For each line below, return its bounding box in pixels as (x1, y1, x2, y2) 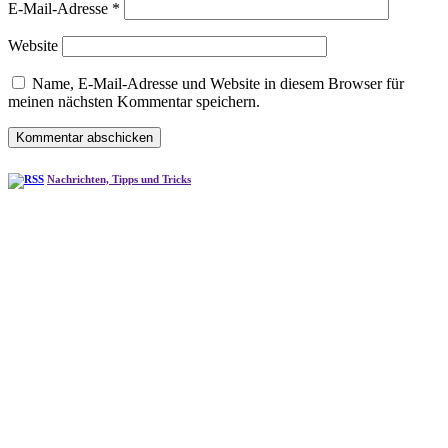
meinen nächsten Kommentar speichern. (8, 92, 260, 110)
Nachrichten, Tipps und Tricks (47, 172, 191, 185)
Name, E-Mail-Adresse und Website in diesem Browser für (32, 74, 404, 92)
